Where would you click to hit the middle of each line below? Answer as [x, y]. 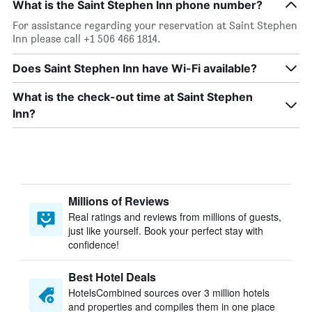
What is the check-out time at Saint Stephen [133, 97]
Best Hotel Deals [112, 277]
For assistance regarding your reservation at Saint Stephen [155, 25]
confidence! [94, 244]
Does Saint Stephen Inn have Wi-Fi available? [135, 68]
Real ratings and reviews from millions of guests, [175, 217]
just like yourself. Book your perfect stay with [166, 231]
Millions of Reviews [119, 201]
